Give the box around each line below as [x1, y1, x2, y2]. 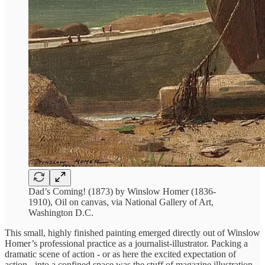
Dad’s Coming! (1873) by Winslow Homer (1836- [28, 186, 216, 196]
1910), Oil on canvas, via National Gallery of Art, [28, 196, 214, 207]
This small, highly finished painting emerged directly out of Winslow [5, 227, 260, 238]
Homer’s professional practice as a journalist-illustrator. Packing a [5, 238, 248, 248]
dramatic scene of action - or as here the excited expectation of [5, 248, 236, 259]
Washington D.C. [28, 207, 93, 218]
